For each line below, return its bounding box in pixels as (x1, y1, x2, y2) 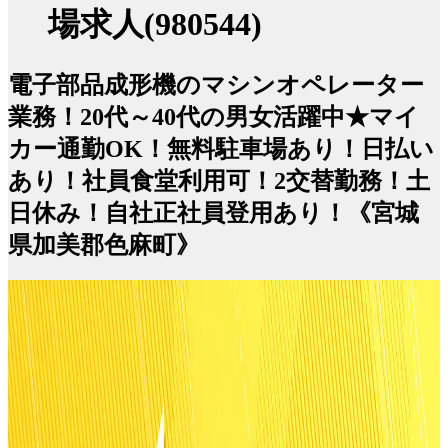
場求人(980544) (48, 6, 262, 43)
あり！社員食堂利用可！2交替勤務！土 (8, 167, 430, 194)
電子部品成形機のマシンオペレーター (8, 71, 424, 98)
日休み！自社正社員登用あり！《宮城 (8, 199, 419, 226)
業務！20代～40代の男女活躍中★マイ (8, 103, 419, 130)
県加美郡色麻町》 (8, 231, 200, 258)
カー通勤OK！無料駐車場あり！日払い (8, 135, 434, 162)
